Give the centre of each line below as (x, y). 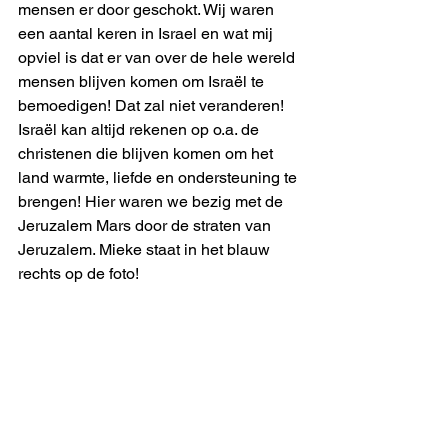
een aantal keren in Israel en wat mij (147, 34)
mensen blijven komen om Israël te (143, 82)
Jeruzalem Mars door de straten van (146, 226)
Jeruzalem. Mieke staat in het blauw (146, 250)
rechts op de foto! (78, 274)
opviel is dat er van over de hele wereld (158, 58)
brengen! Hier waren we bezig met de (152, 202)
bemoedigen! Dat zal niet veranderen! (153, 106)
